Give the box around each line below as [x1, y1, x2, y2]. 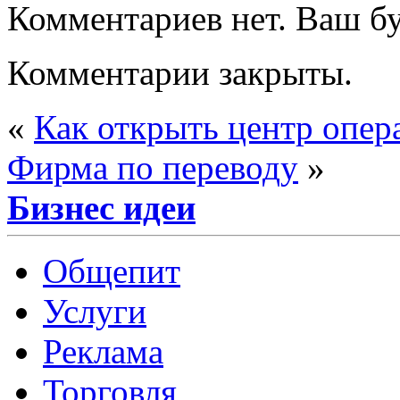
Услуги [43, 291, 146, 330]
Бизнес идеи [7, 187, 196, 227]
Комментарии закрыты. [7, 53, 353, 92]
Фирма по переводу [7, 147, 298, 187]
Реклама [43, 331, 163, 371]
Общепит [43, 251, 180, 290]
